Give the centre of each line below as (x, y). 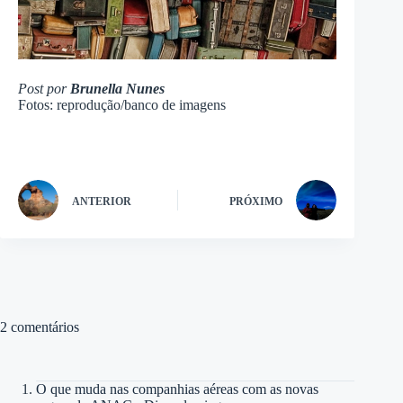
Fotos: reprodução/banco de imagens (122, 105)
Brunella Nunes (117, 89)
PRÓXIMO (256, 201)
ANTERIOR (102, 201)
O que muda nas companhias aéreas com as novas (177, 390)
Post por (44, 89)
